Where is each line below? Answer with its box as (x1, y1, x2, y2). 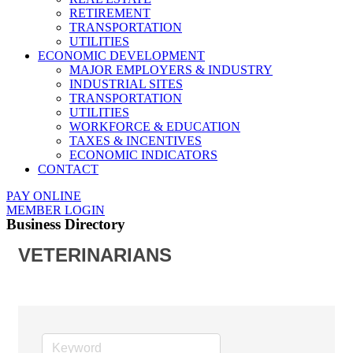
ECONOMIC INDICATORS (69, 148, 217, 162)
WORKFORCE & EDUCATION (69, 120, 240, 133)
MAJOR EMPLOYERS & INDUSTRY (69, 63, 273, 76)
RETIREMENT (69, 6, 150, 20)
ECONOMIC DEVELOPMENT (38, 49, 205, 62)
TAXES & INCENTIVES (69, 134, 202, 147)
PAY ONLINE (6, 189, 81, 203)
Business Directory (6, 216, 125, 232)
